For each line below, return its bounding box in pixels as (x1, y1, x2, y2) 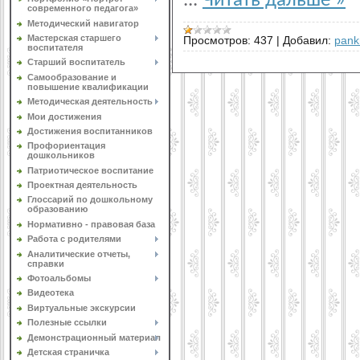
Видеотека (27, 288, 74, 298)
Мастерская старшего (27, 32, 121, 43)
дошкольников (27, 150, 95, 161)
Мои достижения (27, 111, 101, 121)
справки (27, 258, 64, 268)
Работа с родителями (27, 234, 121, 244)
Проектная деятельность (27, 180, 137, 190)
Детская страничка (27, 346, 109, 357)
